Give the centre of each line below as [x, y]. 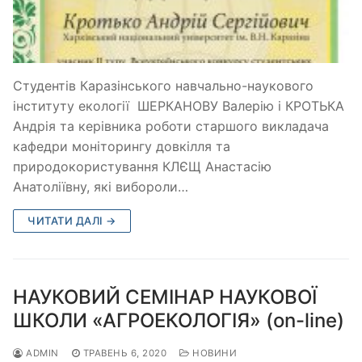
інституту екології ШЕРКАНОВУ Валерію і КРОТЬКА [179, 106]
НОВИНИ [213, 354]
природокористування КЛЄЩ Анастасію [142, 167]
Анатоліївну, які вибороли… [101, 187]
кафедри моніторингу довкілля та [122, 147]
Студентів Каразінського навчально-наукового [163, 86]
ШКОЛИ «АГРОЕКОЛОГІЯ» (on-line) [179, 321]
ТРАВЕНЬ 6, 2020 [124, 354]
